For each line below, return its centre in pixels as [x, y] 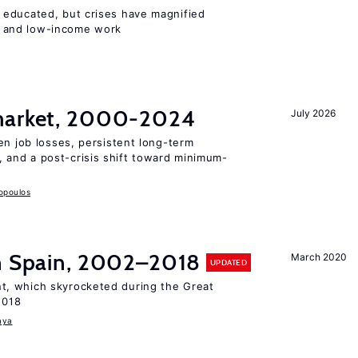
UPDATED [228, 262]
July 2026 [313, 113]
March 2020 [319, 257]
